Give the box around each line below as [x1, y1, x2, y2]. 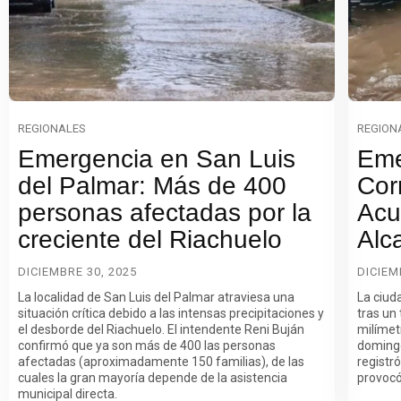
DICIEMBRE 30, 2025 [18, 264, 137, 278]
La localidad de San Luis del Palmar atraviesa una [18, 289, 294, 304]
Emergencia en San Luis [18, 144, 295, 173]
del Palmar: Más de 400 [18, 171, 286, 200]
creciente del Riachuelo [18, 225, 282, 253]
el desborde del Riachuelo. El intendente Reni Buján [18, 321, 304, 337]
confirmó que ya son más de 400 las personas [18, 337, 276, 353]
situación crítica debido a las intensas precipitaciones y [18, 305, 324, 320]
